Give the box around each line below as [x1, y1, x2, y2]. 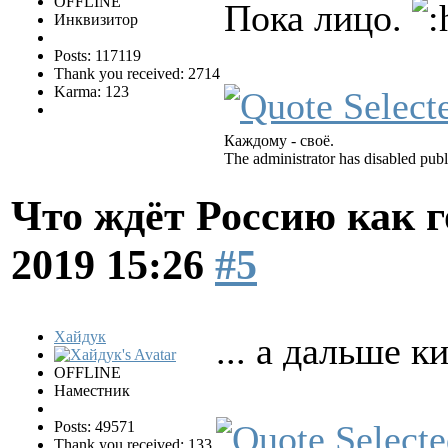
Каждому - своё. [224, 132, 334, 150]
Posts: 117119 [54, 47, 141, 65]
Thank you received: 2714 [54, 65, 220, 83]
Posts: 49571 [54, 417, 135, 435]
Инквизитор [54, 11, 138, 29]
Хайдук [54, 327, 106, 345]
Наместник [54, 381, 130, 399]
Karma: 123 [54, 83, 129, 101]
